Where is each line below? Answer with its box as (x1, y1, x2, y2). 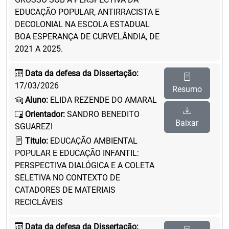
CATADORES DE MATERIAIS (15, 185, 116, 195)
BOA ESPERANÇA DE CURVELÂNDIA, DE (15, 32, 159, 41)
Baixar (175, 118, 199, 128)
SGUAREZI (15, 122, 53, 131)
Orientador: (25, 109, 65, 119)
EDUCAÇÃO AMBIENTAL (48, 136, 138, 146)
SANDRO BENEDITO (65, 109, 140, 119)
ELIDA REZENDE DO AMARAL (48, 95, 157, 105)
